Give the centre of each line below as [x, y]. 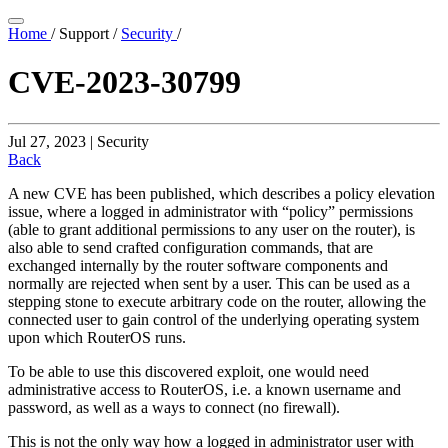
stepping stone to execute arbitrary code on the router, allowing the [217, 301]
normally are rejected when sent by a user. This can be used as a [209, 283]
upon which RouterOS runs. [97, 337]
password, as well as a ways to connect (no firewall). [174, 407]
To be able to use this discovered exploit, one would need [188, 371]
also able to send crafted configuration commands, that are [190, 247]
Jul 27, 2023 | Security [78, 141]
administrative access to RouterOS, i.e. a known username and [204, 389]
